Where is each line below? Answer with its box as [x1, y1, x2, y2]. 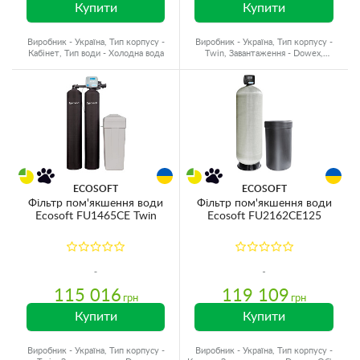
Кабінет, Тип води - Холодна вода [27, 49, 164, 58]
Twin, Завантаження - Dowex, [205, 49, 323, 58]
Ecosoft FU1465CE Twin [35, 211, 157, 222]
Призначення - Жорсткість [210, 60, 318, 69]
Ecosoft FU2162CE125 [207, 211, 321, 222]
